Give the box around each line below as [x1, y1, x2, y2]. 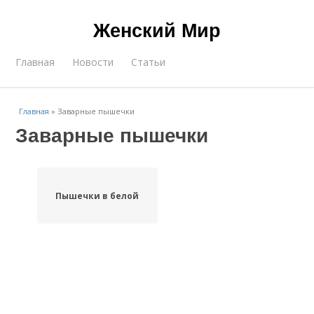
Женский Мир [93, 16, 221, 43]
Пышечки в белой [55, 189, 139, 202]
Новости [72, 55, 114, 69]
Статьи [131, 55, 166, 69]
